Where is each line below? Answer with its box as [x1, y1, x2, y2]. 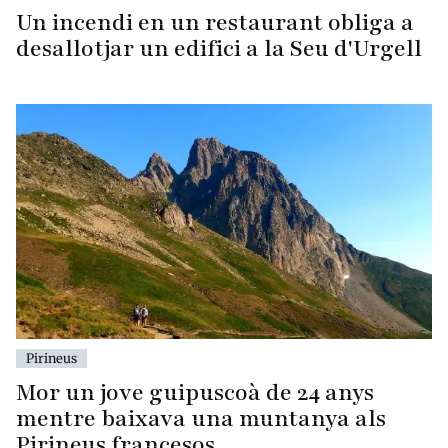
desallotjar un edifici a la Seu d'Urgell [16, 33, 422, 65]
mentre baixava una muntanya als [16, 402, 386, 434]
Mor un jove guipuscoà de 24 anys [16, 376, 374, 408]
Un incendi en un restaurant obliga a [16, 7, 414, 39]
